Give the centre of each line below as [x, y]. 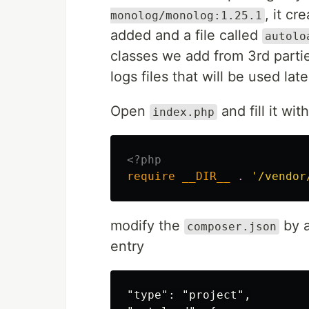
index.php [183, 112]
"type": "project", [189, 295]
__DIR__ [206, 176]
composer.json [232, 227]
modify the [147, 226]
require [151, 176]
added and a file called [186, 35]
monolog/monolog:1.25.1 [186, 16]
